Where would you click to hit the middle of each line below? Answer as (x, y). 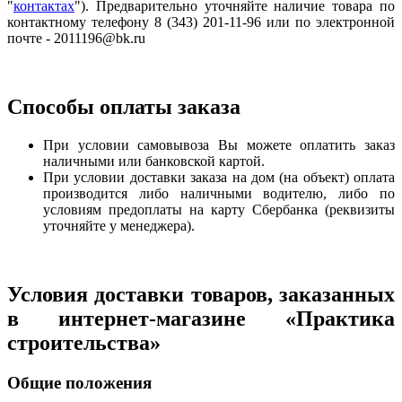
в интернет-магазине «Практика (201, 318)
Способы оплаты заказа (124, 106)
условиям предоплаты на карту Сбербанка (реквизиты (219, 209)
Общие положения (79, 382)
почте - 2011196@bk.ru (76, 38)
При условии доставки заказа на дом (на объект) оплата (219, 177)
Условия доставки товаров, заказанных (201, 294)
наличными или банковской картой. (154, 161)
